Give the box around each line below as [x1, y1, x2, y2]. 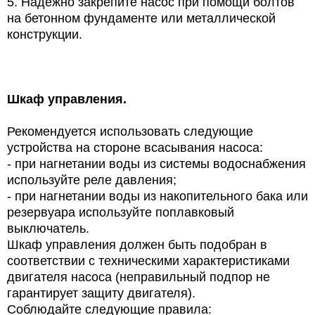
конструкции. [7, 27, 82, 42]
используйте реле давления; [7, 173, 176, 188]
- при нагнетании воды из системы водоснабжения [7, 157, 306, 172]
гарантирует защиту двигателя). [7, 286, 195, 301]
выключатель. [7, 221, 89, 236]
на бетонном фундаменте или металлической [7, 11, 276, 26]
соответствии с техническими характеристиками [7, 254, 290, 269]
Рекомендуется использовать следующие [7, 124, 253, 139]
